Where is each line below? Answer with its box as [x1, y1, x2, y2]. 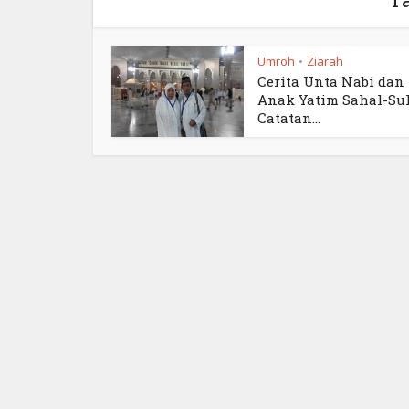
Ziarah [307, 53, 343, 69]
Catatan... [257, 109, 320, 127]
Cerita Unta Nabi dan [257, 72, 404, 90]
